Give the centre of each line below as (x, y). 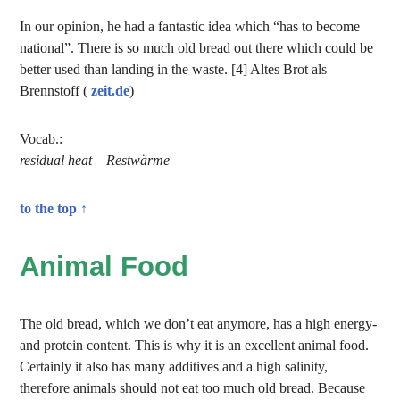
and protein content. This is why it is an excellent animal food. (195, 345)
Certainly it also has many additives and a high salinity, (174, 367)
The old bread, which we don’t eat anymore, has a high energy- (199, 324)
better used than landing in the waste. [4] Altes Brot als (174, 69)
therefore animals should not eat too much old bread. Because (193, 388)
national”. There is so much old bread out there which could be (197, 48)
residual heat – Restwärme (95, 160)
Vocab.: (42, 139)
